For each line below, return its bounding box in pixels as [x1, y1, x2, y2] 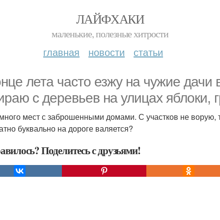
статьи [134, 45, 163, 59]
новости [88, 45, 125, 59]
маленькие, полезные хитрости [52, 27, 168, 40]
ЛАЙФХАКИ [76, 10, 144, 27]
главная [43, 45, 80, 59]
